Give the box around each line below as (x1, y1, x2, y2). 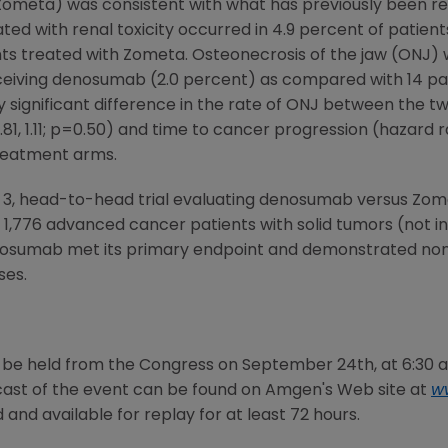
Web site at (333, 383, 431, 399)
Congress (139, 358, 214, 374)
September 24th (242, 358, 374, 374)
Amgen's (265, 383, 333, 399)
